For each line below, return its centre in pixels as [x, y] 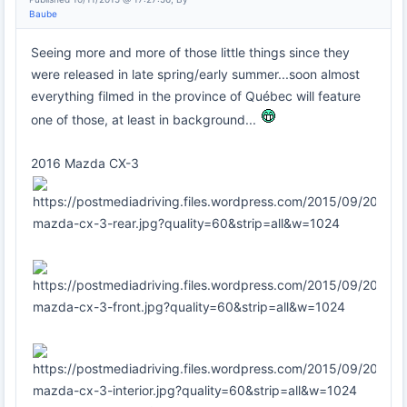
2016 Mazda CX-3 [85, 163]
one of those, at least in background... [145, 119]
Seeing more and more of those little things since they [190, 52]
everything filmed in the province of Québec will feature [196, 95]
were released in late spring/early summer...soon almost [195, 74]
